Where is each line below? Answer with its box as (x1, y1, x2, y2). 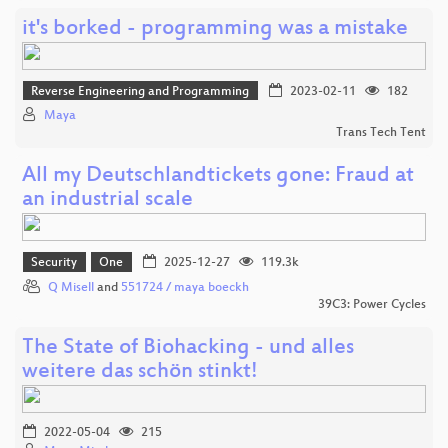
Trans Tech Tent (336, 126, 426, 141)
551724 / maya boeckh (121, 280, 249, 295)
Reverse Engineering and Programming (31, 84, 250, 99)
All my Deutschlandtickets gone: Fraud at (22, 164, 414, 190)
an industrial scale (22, 188, 193, 214)
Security (31, 256, 78, 271)
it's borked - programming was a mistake (22, 16, 408, 42)
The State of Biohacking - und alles (22, 335, 354, 361)
